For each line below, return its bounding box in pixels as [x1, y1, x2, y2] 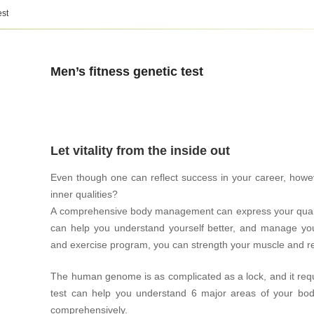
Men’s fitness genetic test [50, 64, 204, 78]
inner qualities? [50, 189, 118, 200]
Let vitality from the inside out [50, 143, 231, 158]
